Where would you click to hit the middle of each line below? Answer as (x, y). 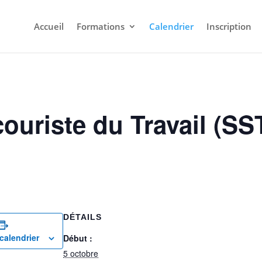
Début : (78, 238)
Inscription (229, 26)
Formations (100, 26)
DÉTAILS (82, 217)
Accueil (49, 26)
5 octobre (81, 253)
